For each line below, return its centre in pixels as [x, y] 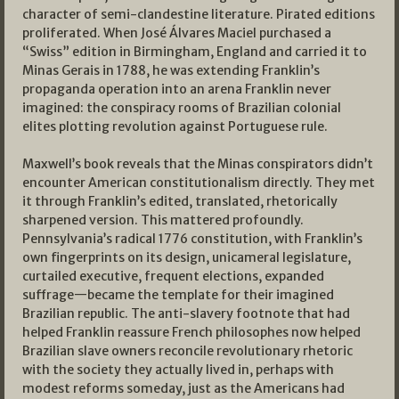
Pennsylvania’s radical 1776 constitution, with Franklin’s [192, 239]
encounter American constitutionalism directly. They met [199, 183]
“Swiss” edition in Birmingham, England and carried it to [195, 52]
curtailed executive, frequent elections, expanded [173, 277]
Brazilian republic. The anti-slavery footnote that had [186, 314]
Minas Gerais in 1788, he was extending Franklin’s [171, 71]
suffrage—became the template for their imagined [178, 295]
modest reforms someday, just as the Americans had [183, 389]
